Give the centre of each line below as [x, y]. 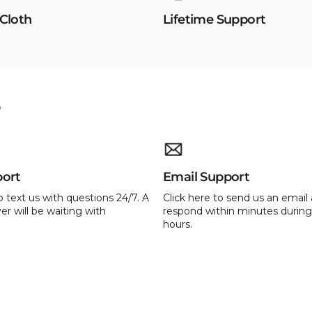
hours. [178, 225]
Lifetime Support [214, 19]
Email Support [206, 177]
